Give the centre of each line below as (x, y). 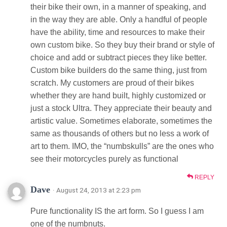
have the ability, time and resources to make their (118, 32)
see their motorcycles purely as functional (104, 159)
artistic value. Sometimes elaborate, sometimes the (121, 121)
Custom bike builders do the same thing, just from (119, 70)
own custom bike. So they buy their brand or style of (122, 45)
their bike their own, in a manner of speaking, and (118, 7)
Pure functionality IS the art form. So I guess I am (117, 211)
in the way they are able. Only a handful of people (119, 19)
